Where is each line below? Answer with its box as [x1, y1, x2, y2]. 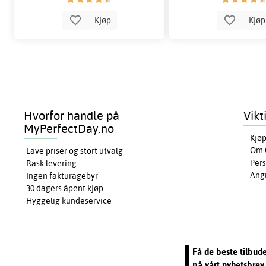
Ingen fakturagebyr [26, 170, 99, 181]
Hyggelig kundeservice [26, 195, 112, 206]
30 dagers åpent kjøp [26, 182, 104, 194]
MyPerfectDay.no [24, 121, 115, 136]
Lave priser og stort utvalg [26, 145, 123, 156]
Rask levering [26, 157, 77, 169]
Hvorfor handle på [24, 107, 120, 123]
